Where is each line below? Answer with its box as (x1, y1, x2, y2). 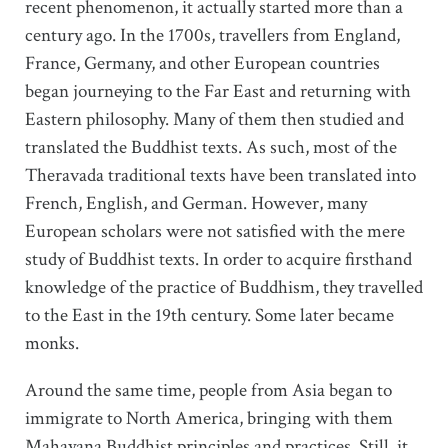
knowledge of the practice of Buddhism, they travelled (25, 275, 423, 301)
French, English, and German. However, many (25, 191, 367, 217)
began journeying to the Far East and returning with (25, 79, 411, 105)
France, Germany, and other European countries (25, 51, 380, 77)
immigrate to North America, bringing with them (25, 406, 393, 432)
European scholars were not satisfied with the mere (25, 219, 405, 245)
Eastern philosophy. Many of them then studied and (25, 107, 404, 133)
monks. (25, 331, 79, 357)
